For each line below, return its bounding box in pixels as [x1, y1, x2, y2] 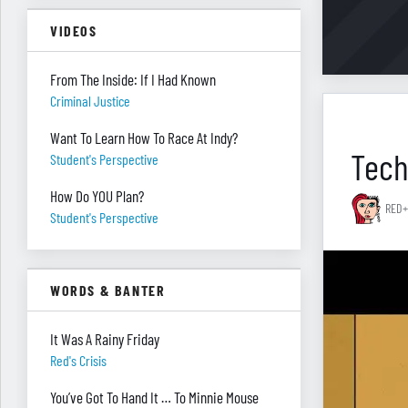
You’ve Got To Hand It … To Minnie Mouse [50, 388, 259, 406]
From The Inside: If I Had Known [50, 70, 216, 88]
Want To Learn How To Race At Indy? [50, 128, 238, 147]
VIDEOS [50, 22, 97, 39]
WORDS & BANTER [50, 281, 166, 299]
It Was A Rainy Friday [50, 330, 159, 348]
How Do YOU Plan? [50, 187, 144, 205]
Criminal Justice [50, 92, 130, 109]
